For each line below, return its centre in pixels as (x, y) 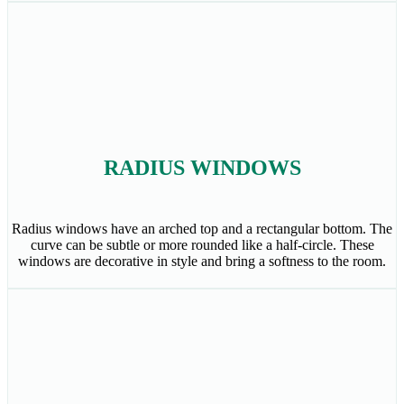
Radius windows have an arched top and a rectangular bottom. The (202, 229)
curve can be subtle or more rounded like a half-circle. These (202, 245)
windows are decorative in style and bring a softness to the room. (202, 262)
